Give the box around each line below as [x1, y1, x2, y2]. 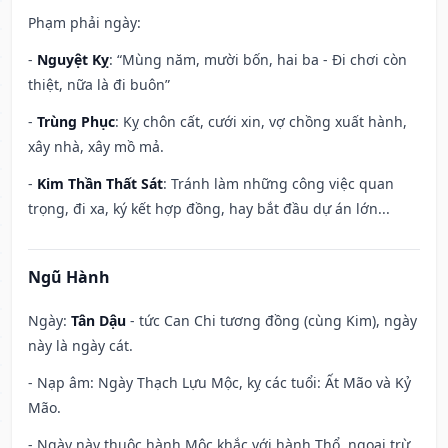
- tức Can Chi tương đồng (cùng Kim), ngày [126, 311, 417, 331]
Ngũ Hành [28, 266, 110, 289]
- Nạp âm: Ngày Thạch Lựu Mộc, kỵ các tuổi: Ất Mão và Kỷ [28, 373, 411, 393]
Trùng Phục [37, 112, 115, 132]
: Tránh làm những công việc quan [163, 174, 394, 194]
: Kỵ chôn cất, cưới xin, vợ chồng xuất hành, [115, 112, 407, 132]
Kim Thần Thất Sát [37, 174, 163, 194]
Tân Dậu [71, 311, 126, 331]
